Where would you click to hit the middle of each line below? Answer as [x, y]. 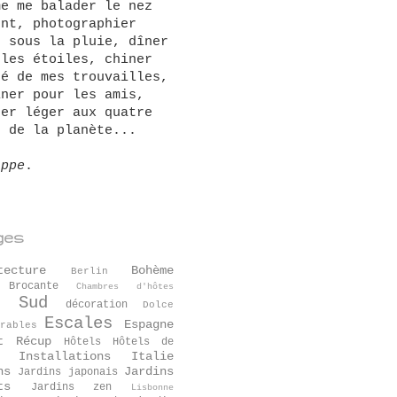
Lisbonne [153, 388]
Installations [64, 356]
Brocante [33, 286]
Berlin [89, 271]
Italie [152, 356]
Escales [79, 323]
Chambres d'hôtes [125, 287]
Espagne [149, 324]
